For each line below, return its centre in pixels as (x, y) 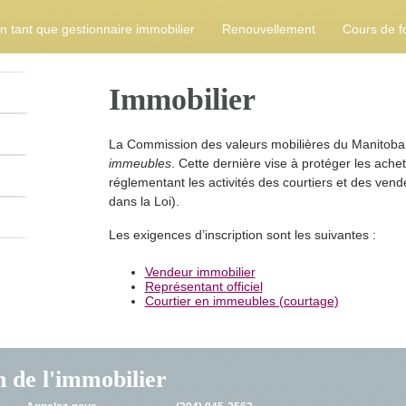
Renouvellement (268, 29)
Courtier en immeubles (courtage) (242, 301)
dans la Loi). (144, 201)
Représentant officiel (203, 286)
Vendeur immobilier (200, 272)
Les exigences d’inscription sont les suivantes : (242, 235)
